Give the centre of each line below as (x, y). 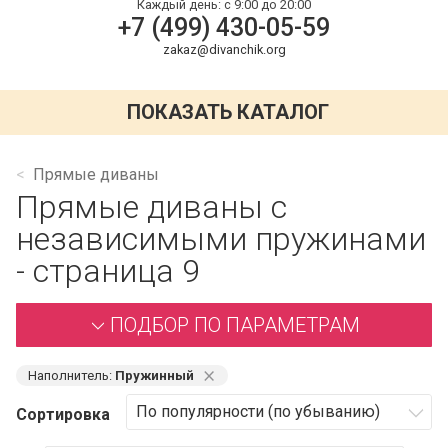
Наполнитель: (71, 375)
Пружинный (154, 375)
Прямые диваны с (151, 206)
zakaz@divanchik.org (224, 49)
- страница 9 (108, 270)
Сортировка (63, 414)
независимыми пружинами (221, 238)
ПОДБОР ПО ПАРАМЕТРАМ (235, 324)
